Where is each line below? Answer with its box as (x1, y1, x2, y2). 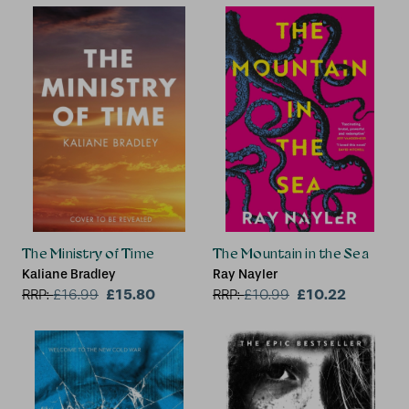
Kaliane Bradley (22, 267, 116, 283)
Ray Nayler (213, 267, 278, 283)
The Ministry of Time (22, 246, 154, 262)
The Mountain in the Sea (213, 246, 369, 262)
